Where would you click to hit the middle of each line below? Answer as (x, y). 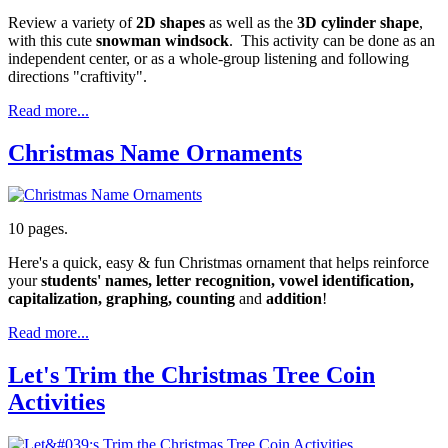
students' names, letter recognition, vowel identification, (227, 281)
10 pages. (38, 229)
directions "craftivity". (77, 76)
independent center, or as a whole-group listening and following (208, 58)
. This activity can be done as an (332, 40)
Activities (56, 402)
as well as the (251, 22)
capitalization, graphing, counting (123, 299)
